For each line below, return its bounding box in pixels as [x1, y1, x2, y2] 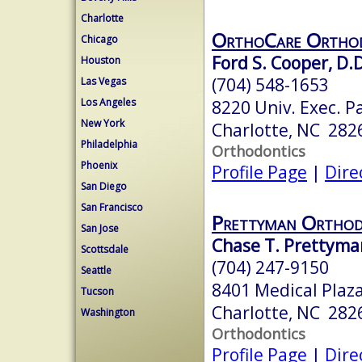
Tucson [81, 284, 114, 298]
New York [81, 116, 124, 130]
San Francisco [81, 200, 143, 214]
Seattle [81, 263, 112, 277]
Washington [81, 305, 135, 319]
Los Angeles [81, 95, 136, 109]
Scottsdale [81, 242, 128, 256]
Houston [81, 53, 120, 67]
